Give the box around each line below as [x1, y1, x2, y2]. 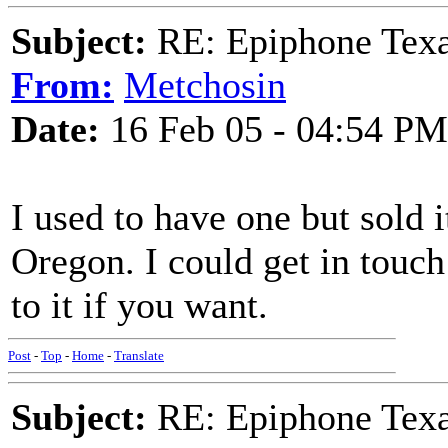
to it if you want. [11, 284, 268, 326]
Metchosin [124, 64, 286, 106]
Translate [114, 348, 164, 363]
